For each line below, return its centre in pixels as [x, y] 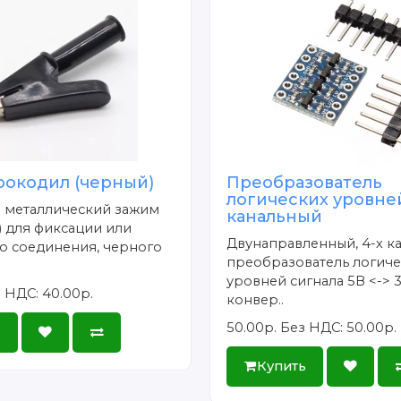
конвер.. [256, 299]
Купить [281, 366]
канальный [275, 216]
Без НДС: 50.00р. [339, 327]
